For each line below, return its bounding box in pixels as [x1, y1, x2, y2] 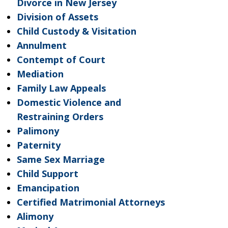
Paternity [16, 139, 61, 151]
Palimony [16, 125, 59, 137]
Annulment [16, 39, 67, 51]
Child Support [16, 167, 78, 180]
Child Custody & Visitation [16, 25, 136, 37]
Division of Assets [16, 11, 98, 23]
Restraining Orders [16, 110, 103, 123]
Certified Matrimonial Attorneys [16, 196, 165, 208]
